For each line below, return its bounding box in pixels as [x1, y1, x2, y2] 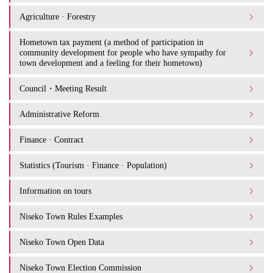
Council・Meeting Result [19, 83, 107, 93]
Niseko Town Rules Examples [19, 211, 122, 221]
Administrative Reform [19, 109, 99, 119]
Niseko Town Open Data [19, 237, 104, 247]
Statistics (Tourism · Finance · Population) [19, 160, 167, 170]
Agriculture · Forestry [19, 12, 96, 21]
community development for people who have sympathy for [19, 48, 226, 57]
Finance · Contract [19, 135, 83, 144]
